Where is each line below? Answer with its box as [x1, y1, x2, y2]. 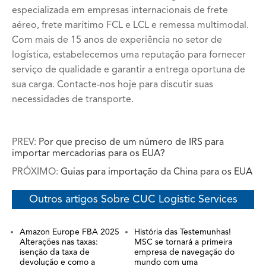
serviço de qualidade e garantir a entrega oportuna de [12, 65, 245, 75]
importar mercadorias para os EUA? [12, 149, 165, 159]
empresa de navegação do [134, 248, 235, 256]
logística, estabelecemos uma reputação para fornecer [12, 50, 246, 60]
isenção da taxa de [19, 248, 90, 256]
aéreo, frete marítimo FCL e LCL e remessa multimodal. [12, 21, 249, 30]
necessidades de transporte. [12, 95, 134, 104]
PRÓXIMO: [12, 167, 61, 177]
